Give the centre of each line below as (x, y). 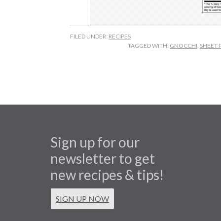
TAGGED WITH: (149, 46)
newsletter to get (103, 158)
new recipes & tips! (107, 175)
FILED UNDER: (89, 36)
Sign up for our (95, 142)
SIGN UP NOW (82, 199)
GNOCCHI (184, 46)
